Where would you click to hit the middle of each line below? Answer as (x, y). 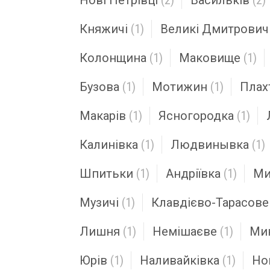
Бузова (99, 87)
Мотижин (180, 87)
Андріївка (193, 174)
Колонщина (113, 58)
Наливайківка (180, 260)
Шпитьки (106, 174)
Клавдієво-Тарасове (210, 202)
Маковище (210, 58)
